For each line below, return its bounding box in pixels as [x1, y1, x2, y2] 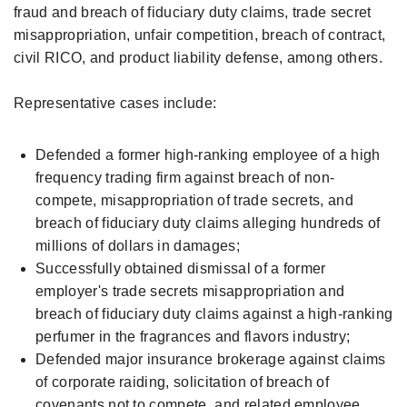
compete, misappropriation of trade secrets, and [35, 193, 354, 208]
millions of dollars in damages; [35, 238, 240, 253]
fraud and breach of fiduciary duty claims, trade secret [14, 5, 372, 20]
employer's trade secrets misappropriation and [35, 283, 345, 299]
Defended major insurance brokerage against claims [35, 352, 386, 367]
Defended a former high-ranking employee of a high [35, 147, 381, 163]
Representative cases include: [14, 95, 217, 111]
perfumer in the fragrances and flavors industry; [35, 329, 351, 344]
